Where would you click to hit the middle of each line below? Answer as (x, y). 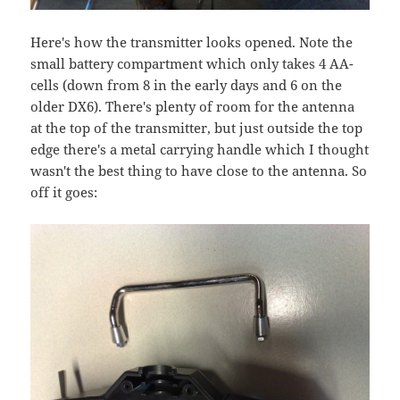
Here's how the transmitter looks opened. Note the (192, 42)
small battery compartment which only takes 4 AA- (192, 64)
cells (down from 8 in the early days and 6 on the (187, 85)
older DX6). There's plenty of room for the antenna (193, 107)
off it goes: (64, 192)
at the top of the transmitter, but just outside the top (197, 128)
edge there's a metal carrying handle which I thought (200, 150)
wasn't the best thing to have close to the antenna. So (199, 171)
